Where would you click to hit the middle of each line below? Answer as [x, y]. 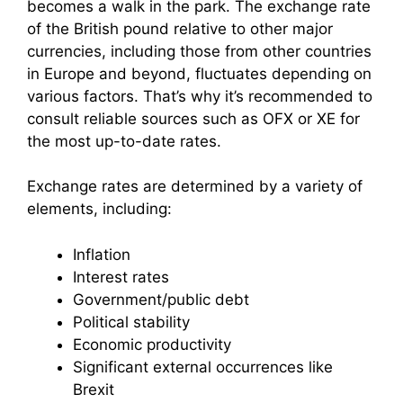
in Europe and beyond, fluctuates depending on [199, 73]
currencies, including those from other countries [199, 51]
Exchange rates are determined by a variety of [195, 187]
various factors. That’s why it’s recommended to [200, 96]
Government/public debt [161, 299]
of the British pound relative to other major [180, 28]
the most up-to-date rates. [124, 141]
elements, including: [99, 209]
